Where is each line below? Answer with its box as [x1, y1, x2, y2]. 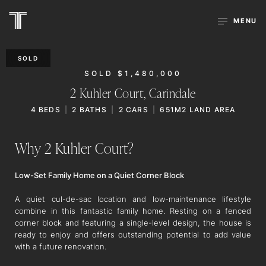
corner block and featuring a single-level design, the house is [15, 217, 251, 228]
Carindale [148, 84, 196, 101]
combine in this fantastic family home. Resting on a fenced [15, 205, 251, 216]
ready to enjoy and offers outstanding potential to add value [15, 229, 251, 240]
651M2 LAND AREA [160, 104, 236, 115]
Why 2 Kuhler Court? [15, 138, 134, 157]
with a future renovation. [15, 241, 106, 252]
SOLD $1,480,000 [84, 68, 182, 78]
